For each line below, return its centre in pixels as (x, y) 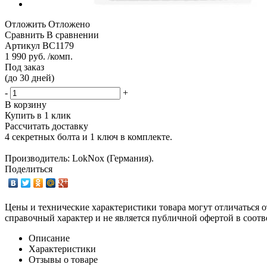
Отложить (25, 24)
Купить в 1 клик (38, 115)
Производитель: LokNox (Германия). (79, 158)
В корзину (26, 104)
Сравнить (24, 35)
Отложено (69, 24)
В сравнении (73, 35)
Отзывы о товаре (63, 259)
